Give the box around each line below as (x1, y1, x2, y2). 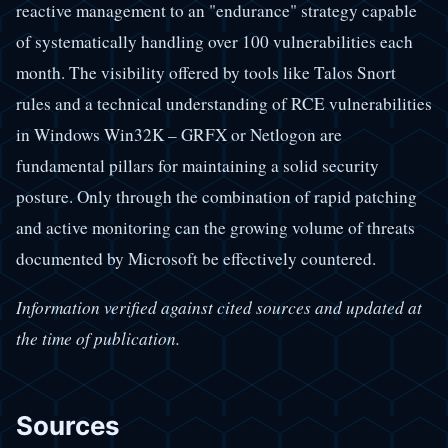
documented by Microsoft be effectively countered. (16, 247, 376, 271)
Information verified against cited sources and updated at (16, 295, 422, 319)
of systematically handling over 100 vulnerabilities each (16, 30, 413, 54)
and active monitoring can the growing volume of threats (16, 216, 415, 240)
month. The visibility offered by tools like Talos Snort (16, 61, 396, 85)
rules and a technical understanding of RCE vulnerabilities (16, 92, 432, 116)
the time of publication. (16, 326, 180, 350)
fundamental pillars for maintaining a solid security (16, 154, 379, 178)
